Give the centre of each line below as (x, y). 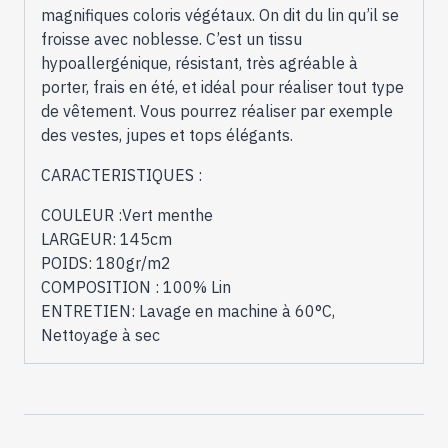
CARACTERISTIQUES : (121, 174)
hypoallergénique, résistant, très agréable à (199, 62)
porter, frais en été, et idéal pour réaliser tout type (222, 86)
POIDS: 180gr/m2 (106, 262)
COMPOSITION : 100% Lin (136, 286)
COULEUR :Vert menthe (127, 214)
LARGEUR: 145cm (106, 238)
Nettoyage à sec (100, 334)
